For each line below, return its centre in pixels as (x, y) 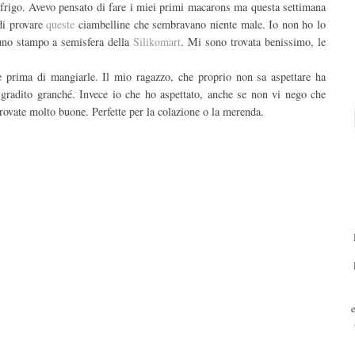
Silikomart (157, 42)
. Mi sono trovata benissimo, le (254, 42)
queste (61, 25)
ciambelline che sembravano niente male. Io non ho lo (200, 25)
